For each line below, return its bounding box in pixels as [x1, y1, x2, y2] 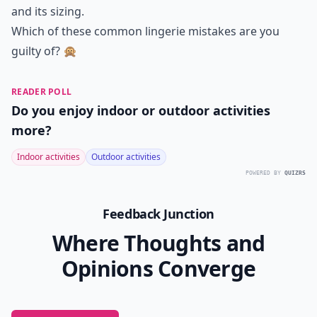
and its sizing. [11, 4, 84, 19]
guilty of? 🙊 [11, 43, 77, 59]
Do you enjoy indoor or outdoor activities [11, 102, 270, 119]
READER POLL [11, 86, 72, 98]
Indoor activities [17, 151, 80, 163]
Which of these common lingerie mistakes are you [11, 23, 279, 39]
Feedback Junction [103, 205, 214, 222]
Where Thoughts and [52, 229, 265, 258]
